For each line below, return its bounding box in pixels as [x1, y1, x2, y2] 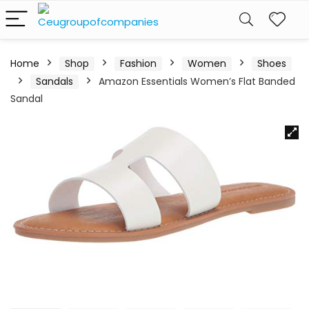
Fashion [120, 57, 157, 70]
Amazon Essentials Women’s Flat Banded [99, 74, 295, 88]
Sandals [36, 74, 73, 88]
